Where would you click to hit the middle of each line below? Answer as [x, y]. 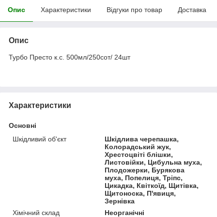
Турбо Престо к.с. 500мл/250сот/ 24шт [70, 57]
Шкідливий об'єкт [39, 139]
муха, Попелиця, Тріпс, [144, 178]
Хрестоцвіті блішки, [139, 154]
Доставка [192, 9]
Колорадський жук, [138, 147]
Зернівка [120, 201]
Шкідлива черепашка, [142, 139]
